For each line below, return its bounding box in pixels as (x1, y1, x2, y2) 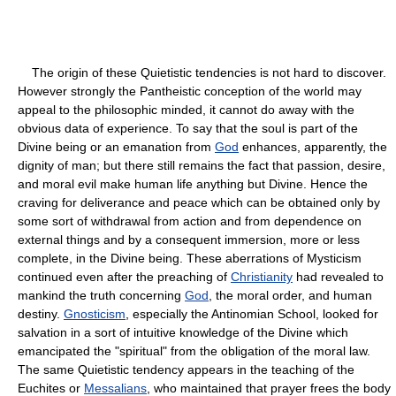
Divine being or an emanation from (18, 139, 215, 154)
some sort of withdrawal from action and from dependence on (18, 213, 362, 228)
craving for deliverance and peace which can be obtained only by (18, 194, 380, 209)
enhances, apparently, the (239, 139, 387, 154)
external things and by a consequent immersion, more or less (18, 232, 360, 247)
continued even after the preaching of (18, 269, 231, 284)
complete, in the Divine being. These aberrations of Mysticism (18, 250, 362, 265)
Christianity (231, 269, 293, 284)
